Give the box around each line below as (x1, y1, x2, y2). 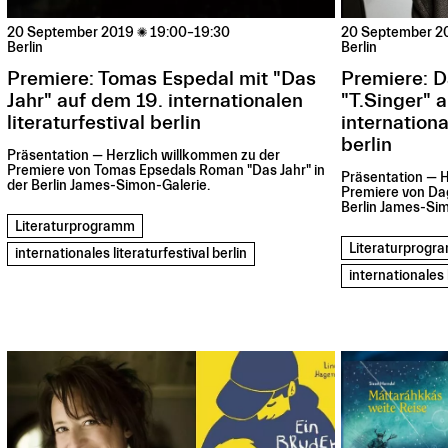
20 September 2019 (7, 25, 135, 42)
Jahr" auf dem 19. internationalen (7, 89, 304, 113)
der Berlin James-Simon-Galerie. (7, 178, 211, 195)
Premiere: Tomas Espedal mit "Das (7, 67, 317, 91)
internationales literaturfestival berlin (15, 246, 248, 263)
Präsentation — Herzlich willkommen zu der (7, 148, 281, 165)
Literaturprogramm (15, 218, 136, 235)
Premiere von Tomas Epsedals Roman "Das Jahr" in (7, 163, 326, 180)
